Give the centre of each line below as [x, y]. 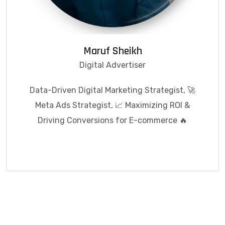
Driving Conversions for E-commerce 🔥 [113, 120]
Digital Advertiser [113, 65]
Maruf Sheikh [113, 51]
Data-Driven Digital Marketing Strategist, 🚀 [113, 90]
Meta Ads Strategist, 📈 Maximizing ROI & [113, 105]
